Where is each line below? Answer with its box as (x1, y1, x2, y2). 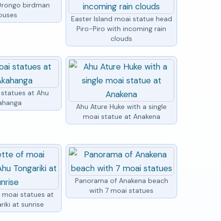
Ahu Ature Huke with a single (76, 102, 167, 111)
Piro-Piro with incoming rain (76, 24, 167, 33)
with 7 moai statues (89, 185, 154, 195)
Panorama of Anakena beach (74, 176, 168, 185)
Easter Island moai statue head (71, 14, 172, 23)
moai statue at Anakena (82, 111, 160, 121)
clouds (110, 34, 133, 43)
